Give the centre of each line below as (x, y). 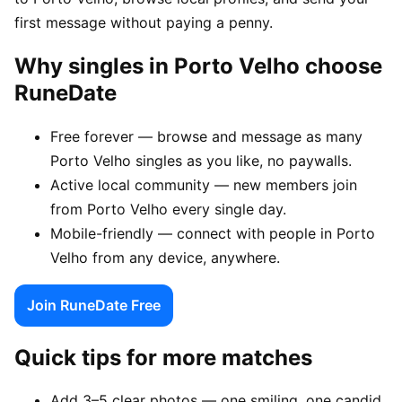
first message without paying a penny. (144, 22)
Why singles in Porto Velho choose (198, 66)
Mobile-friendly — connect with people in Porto (213, 233)
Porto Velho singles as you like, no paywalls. (201, 160)
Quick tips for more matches (163, 357)
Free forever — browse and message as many (206, 136)
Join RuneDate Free (94, 305)
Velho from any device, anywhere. (165, 257)
